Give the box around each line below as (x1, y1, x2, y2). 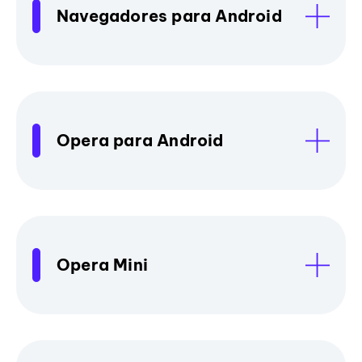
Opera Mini (57, 254, 148, 275)
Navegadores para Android (57, 5, 282, 26)
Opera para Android (57, 129, 224, 150)
